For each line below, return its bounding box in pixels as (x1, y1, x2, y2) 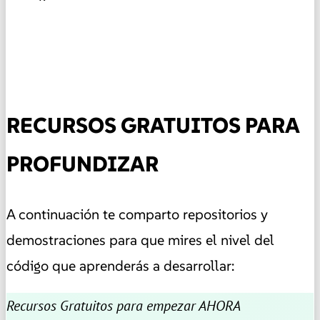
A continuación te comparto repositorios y (6, 205, 268, 224)
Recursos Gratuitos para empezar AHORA (6, 296, 241, 316)
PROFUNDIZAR (6, 151, 159, 178)
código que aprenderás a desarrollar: (6, 256, 234, 276)
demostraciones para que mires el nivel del (6, 231, 274, 250)
